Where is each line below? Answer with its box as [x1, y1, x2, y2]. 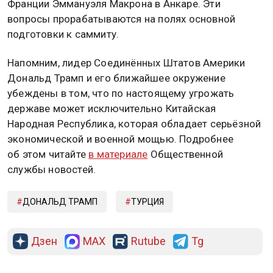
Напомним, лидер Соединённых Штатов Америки [7, 57, 246, 69]
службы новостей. [7, 163, 96, 176]
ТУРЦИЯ [131, 197, 164, 207]
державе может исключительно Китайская [7, 102, 216, 115]
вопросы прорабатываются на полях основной [7, 12, 236, 25]
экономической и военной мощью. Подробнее [7, 133, 233, 146]
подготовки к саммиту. [7, 27, 119, 40]
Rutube [131, 235, 166, 248]
